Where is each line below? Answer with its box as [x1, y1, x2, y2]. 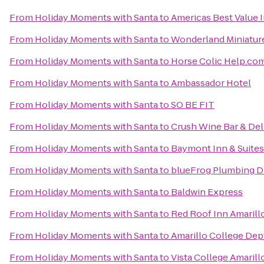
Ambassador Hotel [171, 77, 251, 89]
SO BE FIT [171, 98, 214, 111]
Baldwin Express [171, 186, 243, 198]
